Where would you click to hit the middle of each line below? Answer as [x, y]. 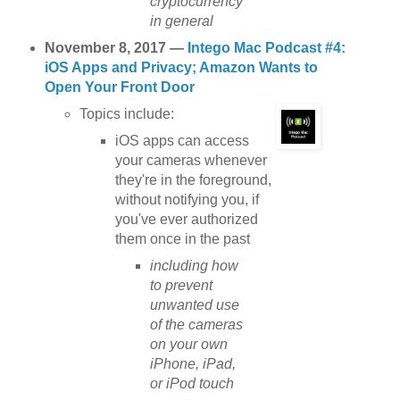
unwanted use [195, 304]
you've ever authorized [186, 219]
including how [195, 265]
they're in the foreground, [193, 179]
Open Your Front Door [119, 87]
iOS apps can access [182, 140]
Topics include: [127, 114]
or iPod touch [192, 383]
